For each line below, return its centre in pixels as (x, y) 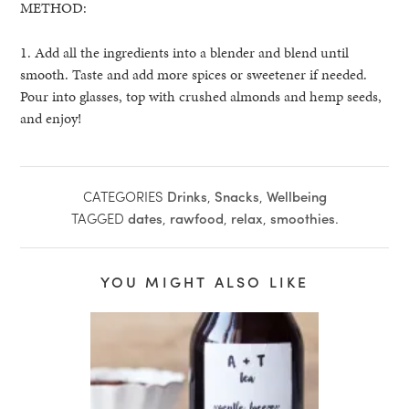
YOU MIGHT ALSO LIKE (204, 281)
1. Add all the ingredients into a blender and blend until (185, 52)
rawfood (196, 218)
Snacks (236, 196)
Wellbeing (296, 196)
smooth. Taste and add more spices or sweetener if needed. (194, 74)
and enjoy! (51, 118)
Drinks (187, 196)
